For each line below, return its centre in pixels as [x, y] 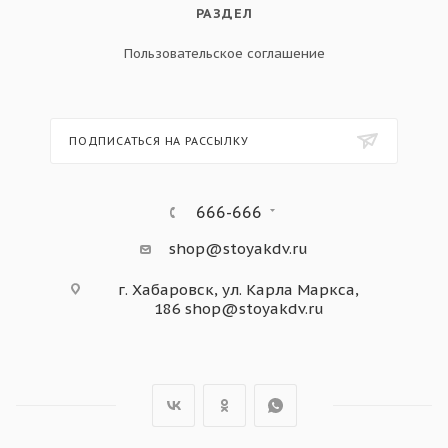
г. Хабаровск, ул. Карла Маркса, [238, 289]
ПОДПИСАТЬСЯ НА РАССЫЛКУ [159, 141]
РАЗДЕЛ [224, 13]
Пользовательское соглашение [224, 53]
